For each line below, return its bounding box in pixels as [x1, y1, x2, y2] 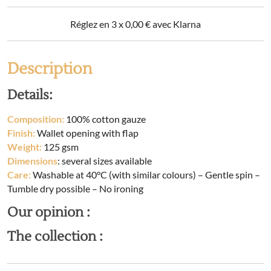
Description [7, 59, 93, 79]
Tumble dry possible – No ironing [7, 183, 143, 194]
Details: [7, 87, 53, 103]
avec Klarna [151, 18, 201, 30]
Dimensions [7, 155, 57, 166]
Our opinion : [7, 204, 90, 221]
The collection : [7, 228, 103, 245]
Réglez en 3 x [70, 18, 125, 30]
